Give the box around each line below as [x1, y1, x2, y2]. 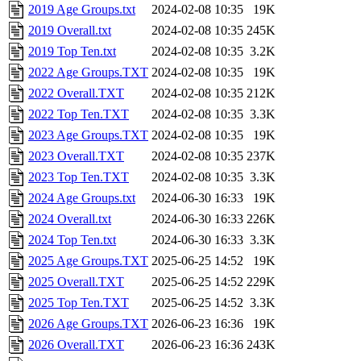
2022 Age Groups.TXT [28, 65, 148, 80]
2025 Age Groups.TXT [28, 254, 148, 268]
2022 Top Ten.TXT [28, 107, 129, 122]
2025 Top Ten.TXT [28, 296, 129, 310]
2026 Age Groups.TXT [28, 317, 148, 331]
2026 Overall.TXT [28, 338, 124, 352]
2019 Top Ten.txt [28, 44, 116, 59]
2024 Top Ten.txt [28, 233, 116, 247]
